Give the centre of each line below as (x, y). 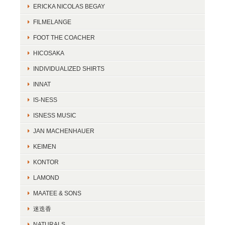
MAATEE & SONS (57, 193)
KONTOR (46, 162)
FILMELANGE (52, 22)
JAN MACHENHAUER (64, 131)
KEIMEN (45, 146)
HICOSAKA (49, 53)
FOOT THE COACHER (64, 37)
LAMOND (46, 178)
